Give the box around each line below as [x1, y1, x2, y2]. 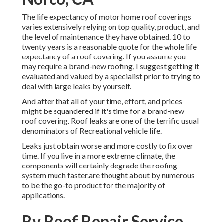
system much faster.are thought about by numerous [22, 170, 195, 180]
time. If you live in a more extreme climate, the [22, 151, 175, 161]
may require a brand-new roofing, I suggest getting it [22, 61, 199, 71]
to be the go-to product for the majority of [22, 180, 165, 190]
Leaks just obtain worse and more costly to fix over [22, 141, 193, 151]
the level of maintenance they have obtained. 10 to [22, 32, 190, 42]
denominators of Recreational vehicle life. [22, 126, 162, 136]
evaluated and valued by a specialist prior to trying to [22, 71, 200, 81]
